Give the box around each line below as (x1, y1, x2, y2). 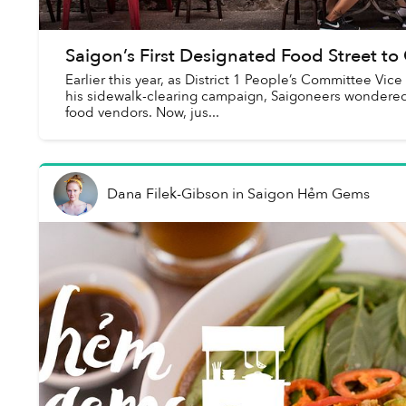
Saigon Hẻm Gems (246, 183, 370, 204)
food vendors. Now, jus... (64, 102, 219, 121)
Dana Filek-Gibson (106, 183, 228, 204)
